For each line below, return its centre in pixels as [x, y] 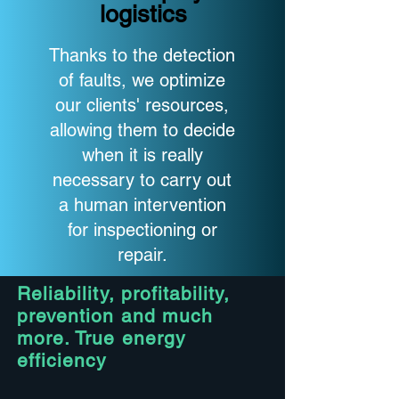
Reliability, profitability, [124, 293]
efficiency [62, 360]
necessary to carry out [142, 180]
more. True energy [102, 338]
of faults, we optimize [142, 80]
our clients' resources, [142, 105]
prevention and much [115, 316]
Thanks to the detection [142, 55]
